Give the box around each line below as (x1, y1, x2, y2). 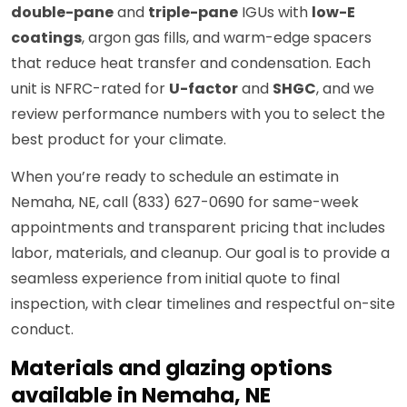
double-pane (11, 2, 114, 24)
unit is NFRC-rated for (11, 78, 169, 100)
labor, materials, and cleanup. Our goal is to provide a (11, 243, 390, 264)
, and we (316, 78, 374, 100)
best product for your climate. (11, 129, 226, 151)
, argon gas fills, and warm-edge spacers (82, 27, 372, 49)
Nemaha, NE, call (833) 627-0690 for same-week (11, 192, 359, 213)
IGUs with (238, 2, 312, 24)
